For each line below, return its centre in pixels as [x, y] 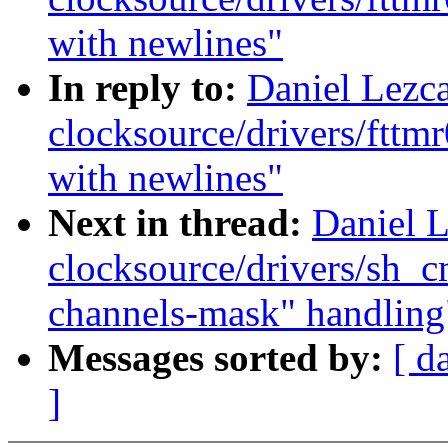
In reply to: [147, 88]
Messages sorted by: [220, 358]
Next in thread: [180, 223]
